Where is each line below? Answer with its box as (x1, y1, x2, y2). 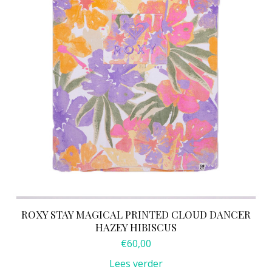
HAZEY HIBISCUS (95, 220, 177, 234)
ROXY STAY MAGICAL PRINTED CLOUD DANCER (21, 207, 251, 221)
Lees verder (109, 256, 163, 270)
